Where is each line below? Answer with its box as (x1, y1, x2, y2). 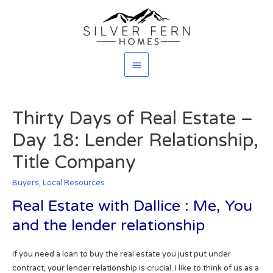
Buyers (12, 178, 39, 188)
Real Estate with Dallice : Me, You (12, 197, 252, 215)
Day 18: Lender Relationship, (12, 129, 258, 152)
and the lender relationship (12, 216, 205, 235)
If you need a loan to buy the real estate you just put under (12, 249, 231, 259)
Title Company (12, 151, 136, 174)
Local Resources (42, 178, 105, 188)
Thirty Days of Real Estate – (12, 107, 253, 130)
